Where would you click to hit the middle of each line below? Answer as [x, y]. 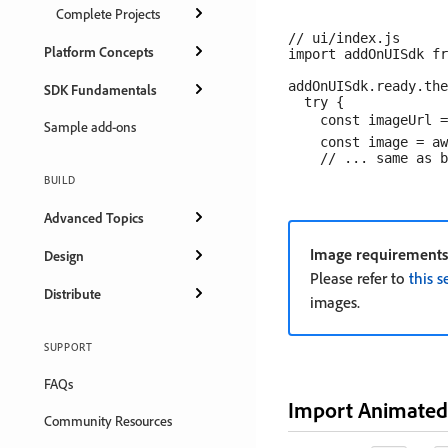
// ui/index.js [344, 38]
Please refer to [359, 278]
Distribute [72, 293]
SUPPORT [68, 347]
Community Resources [108, 420]
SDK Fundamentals [100, 89]
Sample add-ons [90, 126]
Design [64, 255]
